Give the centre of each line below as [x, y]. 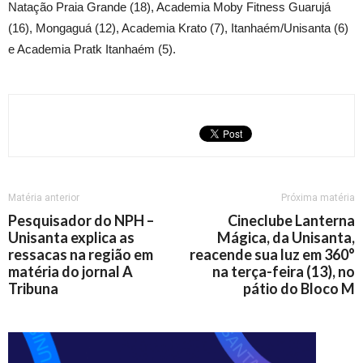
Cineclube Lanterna [291, 221]
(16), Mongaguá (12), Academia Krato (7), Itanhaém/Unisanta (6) [178, 28]
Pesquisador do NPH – [81, 221]
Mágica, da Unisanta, [286, 238]
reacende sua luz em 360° [272, 255]
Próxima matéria [318, 198]
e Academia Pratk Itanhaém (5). [92, 49]
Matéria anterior [44, 198]
